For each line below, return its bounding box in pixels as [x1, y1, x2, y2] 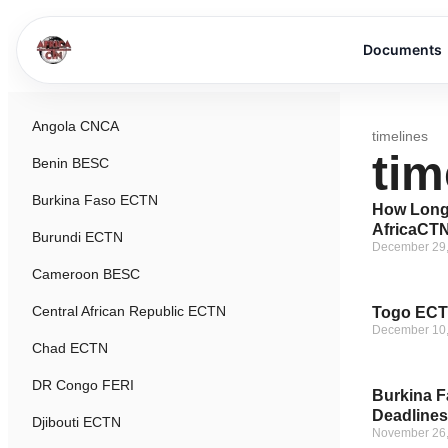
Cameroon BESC [32, 266, 140, 282]
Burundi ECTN [32, 229, 123, 245]
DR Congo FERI [32, 377, 134, 393]
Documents [363, 41, 442, 58]
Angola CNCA [32, 118, 119, 134]
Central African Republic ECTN [32, 303, 226, 319]
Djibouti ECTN [32, 414, 121, 430]
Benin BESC [32, 155, 109, 171]
